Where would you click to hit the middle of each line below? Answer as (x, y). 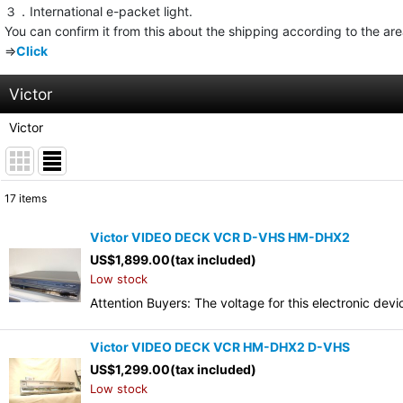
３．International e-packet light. (99, 12)
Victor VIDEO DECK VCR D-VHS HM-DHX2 (220, 237)
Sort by (40, 265)
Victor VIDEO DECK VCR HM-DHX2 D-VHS (220, 347)
